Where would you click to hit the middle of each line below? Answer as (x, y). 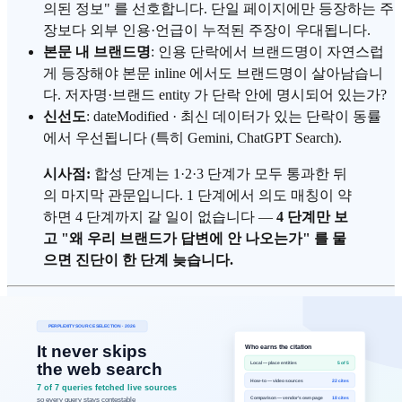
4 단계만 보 (312, 217)
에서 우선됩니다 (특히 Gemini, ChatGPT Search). (192, 138)
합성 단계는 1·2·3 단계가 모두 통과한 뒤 (219, 174)
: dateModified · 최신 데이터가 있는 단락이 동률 (234, 117)
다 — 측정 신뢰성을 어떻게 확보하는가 (193, 355)
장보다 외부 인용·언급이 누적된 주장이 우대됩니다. (207, 31)
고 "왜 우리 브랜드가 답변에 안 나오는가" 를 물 (195, 239)
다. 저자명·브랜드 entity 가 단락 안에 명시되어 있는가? (215, 95)
